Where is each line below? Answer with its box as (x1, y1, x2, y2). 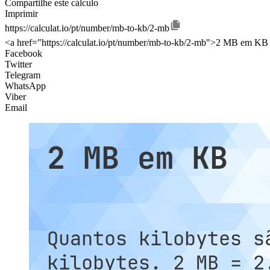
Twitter (5, 59, 32, 70)
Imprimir (5, 8, 38, 19)
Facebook (5, 48, 42, 59)
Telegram (5, 70, 40, 81)
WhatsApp (5, 81, 46, 92)
